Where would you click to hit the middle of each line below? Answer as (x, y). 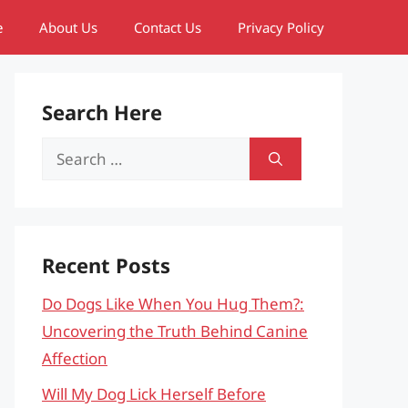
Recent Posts (106, 265)
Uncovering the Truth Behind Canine (175, 331)
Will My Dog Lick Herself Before (154, 393)
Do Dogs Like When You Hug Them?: (173, 304)
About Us (68, 27)
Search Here (102, 112)
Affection (75, 358)
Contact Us (168, 27)
